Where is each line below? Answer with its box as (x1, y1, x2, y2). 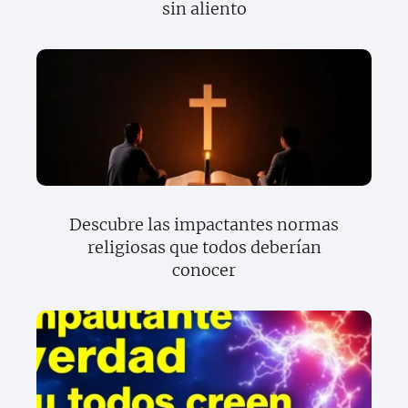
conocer (172, 260, 236, 281)
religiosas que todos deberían (87, 237, 321, 259)
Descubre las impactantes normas (69, 214, 339, 236)
